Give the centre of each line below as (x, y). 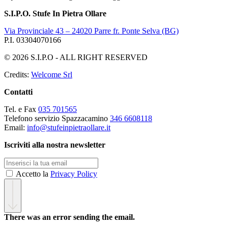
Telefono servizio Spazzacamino (57, 118)
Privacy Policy (74, 174)
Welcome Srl (52, 74)
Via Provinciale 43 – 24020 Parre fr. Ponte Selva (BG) (91, 31)
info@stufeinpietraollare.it (69, 127)
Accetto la (33, 174)
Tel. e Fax (21, 109)
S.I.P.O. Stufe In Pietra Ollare (55, 13)
